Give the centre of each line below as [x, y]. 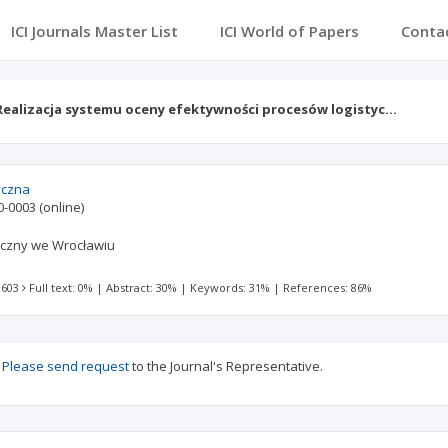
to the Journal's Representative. [226, 366]
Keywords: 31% [230, 287]
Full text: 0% [61, 287]
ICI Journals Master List [94, 31]
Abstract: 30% [142, 287]
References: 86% [328, 287]
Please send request [65, 366]
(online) [62, 207]
